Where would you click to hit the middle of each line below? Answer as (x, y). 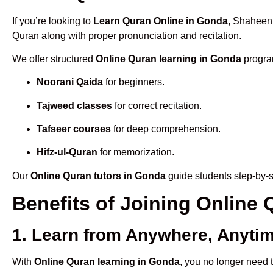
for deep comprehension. (166, 129)
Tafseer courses (74, 129)
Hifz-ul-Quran (67, 152)
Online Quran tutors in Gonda (98, 175)
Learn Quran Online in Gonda (161, 21)
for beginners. (134, 82)
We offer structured (54, 58)
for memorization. (136, 152)
